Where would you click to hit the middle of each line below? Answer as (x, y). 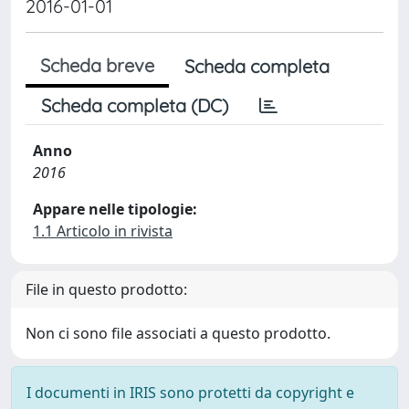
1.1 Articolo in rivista (103, 231)
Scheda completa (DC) (135, 105)
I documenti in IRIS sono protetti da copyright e (190, 393)
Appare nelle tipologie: (115, 209)
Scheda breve (97, 65)
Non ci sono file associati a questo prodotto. (178, 333)
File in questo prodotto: (106, 289)
